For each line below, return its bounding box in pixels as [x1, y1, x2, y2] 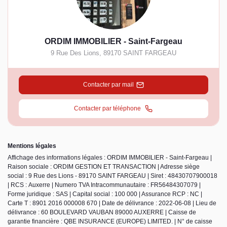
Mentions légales [8, 142, 56, 150]
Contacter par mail [83, 81, 134, 88]
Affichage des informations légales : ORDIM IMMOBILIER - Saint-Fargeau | [8, 154, 212, 162]
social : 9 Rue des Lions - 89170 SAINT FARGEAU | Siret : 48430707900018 [8, 172, 217, 180]
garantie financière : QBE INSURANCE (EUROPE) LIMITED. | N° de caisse [8, 218, 212, 225]
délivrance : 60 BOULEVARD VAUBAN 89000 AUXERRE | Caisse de [8, 209, 196, 216]
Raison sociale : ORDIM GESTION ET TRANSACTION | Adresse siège [8, 163, 200, 171]
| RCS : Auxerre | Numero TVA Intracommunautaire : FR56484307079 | [8, 181, 201, 189]
